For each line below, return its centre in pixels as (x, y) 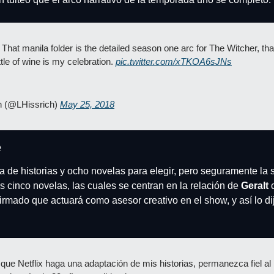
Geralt (255, 186)
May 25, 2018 (87, 104)
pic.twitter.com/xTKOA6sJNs (174, 61)
